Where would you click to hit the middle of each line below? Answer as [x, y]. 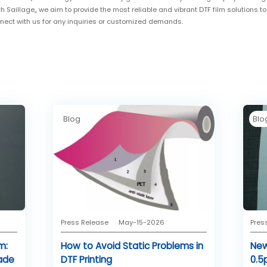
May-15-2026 [142, 223]
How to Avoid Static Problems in [132, 246]
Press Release [85, 223]
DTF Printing [87, 259]
